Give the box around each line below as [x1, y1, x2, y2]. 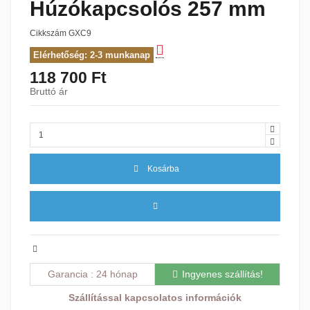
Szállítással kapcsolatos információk [69, 292, 241, 303]
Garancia [47, 268, 91, 280]
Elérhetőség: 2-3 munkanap [33, 49, 150, 60]
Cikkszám [30, 28, 66, 38]
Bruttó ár [30, 85, 68, 97]
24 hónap [95, 268, 138, 280]
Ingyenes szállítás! [181, 268, 263, 280]
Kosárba [147, 164, 180, 174]
